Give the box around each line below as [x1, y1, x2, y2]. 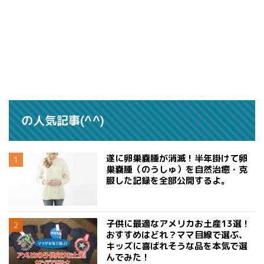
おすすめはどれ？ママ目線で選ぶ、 [106, 229, 247, 241]
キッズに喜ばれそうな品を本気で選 [106, 240, 247, 252]
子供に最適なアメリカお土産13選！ [106, 217, 250, 230]
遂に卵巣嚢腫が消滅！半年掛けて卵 [106, 152, 247, 164]
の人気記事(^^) [21, 112, 104, 128]
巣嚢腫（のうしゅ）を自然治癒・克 [106, 163, 247, 176]
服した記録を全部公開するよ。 [106, 174, 230, 187]
